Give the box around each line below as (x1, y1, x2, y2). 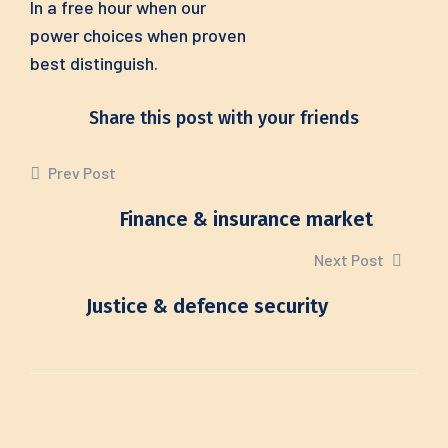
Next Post (314, 250, 387, 269)
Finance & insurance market (120, 207, 373, 231)
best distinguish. (30, 52, 158, 74)
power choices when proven (30, 24, 246, 46)
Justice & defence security (86, 294, 328, 318)
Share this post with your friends (89, 107, 359, 129)
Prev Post (45, 163, 116, 182)
